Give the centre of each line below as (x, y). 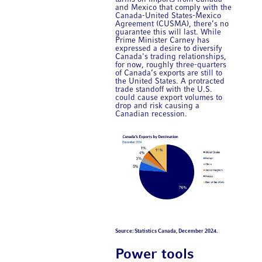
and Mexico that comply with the (174, 8)
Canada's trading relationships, (171, 57)
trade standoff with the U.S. (164, 89)
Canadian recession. (151, 114)
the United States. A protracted (170, 81)
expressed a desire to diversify (169, 49)
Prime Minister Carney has (163, 40)
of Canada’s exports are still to (169, 73)
